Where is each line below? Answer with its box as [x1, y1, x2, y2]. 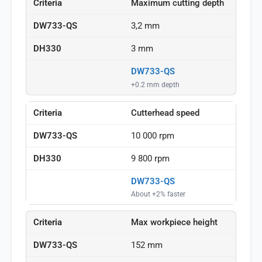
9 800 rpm [131, 153, 170, 164]
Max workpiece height [131, 217, 218, 228]
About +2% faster [131, 189, 185, 199]
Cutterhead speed [131, 107, 199, 118]
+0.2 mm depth [131, 80, 180, 89]
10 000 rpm [131, 130, 174, 141]
